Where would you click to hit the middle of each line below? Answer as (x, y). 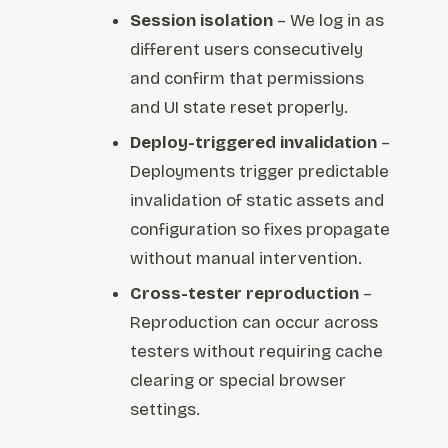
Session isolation (202, 21)
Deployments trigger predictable (260, 172)
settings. (165, 410)
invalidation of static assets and (257, 201)
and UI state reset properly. (239, 108)
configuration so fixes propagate (260, 230)
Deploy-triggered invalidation (254, 143)
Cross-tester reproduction (245, 294)
